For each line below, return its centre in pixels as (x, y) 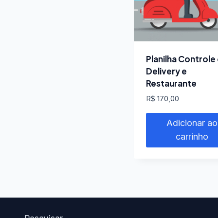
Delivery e (166, 71)
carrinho (192, 137)
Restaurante (171, 83)
